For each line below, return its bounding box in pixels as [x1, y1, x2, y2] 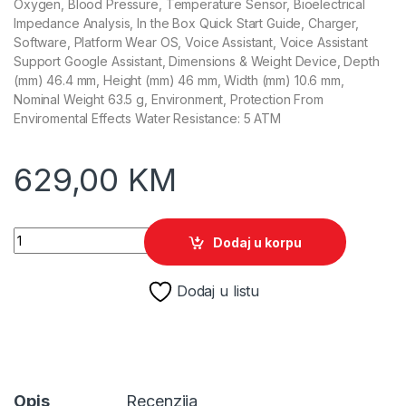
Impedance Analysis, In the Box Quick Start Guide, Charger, [14, 15, 359, 32]
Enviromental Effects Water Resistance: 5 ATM [14, 111, 281, 127]
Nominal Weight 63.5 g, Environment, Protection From [14, 92, 324, 108]
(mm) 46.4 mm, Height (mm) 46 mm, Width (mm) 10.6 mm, [14, 72, 344, 89]
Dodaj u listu [176, 282, 260, 301]
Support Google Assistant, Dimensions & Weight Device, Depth [14, 53, 380, 70]
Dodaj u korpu [213, 234, 303, 250]
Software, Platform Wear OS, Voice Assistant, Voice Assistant [14, 34, 368, 51]
